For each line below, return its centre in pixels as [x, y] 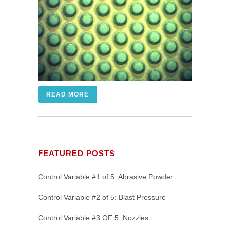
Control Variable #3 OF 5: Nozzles [93, 218]
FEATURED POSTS [76, 153]
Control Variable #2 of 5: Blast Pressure [102, 197]
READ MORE [68, 94]
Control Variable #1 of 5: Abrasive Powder [106, 177]
